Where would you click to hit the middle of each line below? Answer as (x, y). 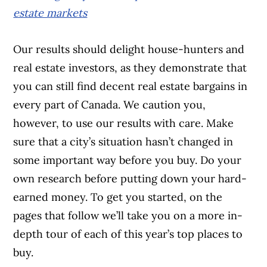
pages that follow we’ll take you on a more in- (128, 216)
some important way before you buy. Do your (128, 160)
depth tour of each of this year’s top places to (128, 234)
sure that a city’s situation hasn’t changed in (123, 142)
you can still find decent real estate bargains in (131, 86)
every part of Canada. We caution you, (110, 105)
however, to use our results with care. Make (124, 123)
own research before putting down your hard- (130, 179)
